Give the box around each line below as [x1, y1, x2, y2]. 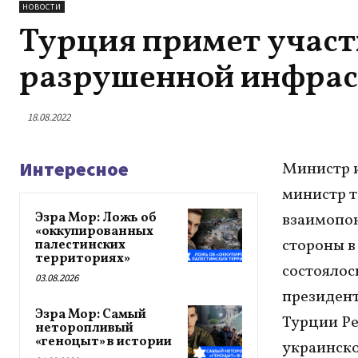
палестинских [35, 236, 125, 254]
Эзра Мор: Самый [35, 305, 146, 324]
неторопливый [35, 319, 133, 337]
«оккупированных [35, 222, 153, 241]
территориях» [35, 249, 130, 268]
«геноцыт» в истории [35, 332, 172, 351]
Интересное [19, 156, 129, 181]
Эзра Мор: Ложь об [35, 209, 157, 227]
